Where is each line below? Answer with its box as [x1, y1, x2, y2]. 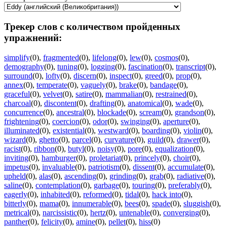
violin [183, 126, 202, 135]
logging [91, 62, 115, 71]
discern [73, 71, 96, 80]
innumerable [72, 199, 111, 208]
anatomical [128, 98, 162, 107]
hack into [152, 190, 181, 199]
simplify [4, 53, 30, 62]
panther [4, 217, 28, 226]
